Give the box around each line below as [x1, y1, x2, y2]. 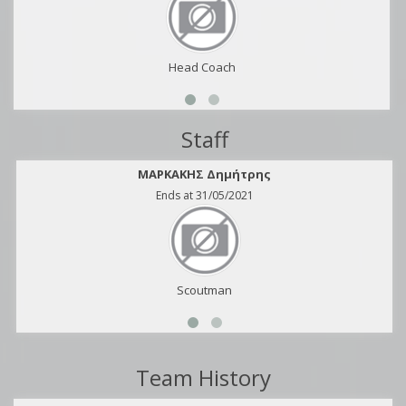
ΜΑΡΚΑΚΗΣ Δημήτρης [138, 166, 271, 182]
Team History [135, 362, 271, 392]
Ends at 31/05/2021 [155, 188, 254, 203]
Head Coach [168, 59, 236, 75]
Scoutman [177, 282, 232, 298]
